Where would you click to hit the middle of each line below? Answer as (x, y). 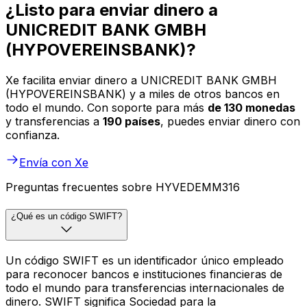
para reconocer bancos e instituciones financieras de (144, 274)
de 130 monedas (251, 108)
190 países (132, 122)
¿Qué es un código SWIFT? (66, 217)
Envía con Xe (54, 163)
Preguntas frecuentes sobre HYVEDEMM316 (123, 187)
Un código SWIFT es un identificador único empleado (145, 260)
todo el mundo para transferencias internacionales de (145, 287)
